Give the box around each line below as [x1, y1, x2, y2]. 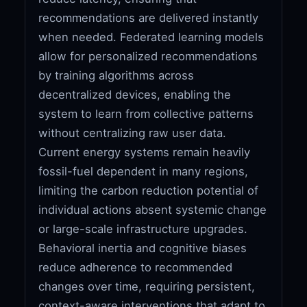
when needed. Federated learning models [38, 29, 265, 44]
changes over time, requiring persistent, [38, 279, 256, 293]
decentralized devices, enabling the [38, 87, 232, 101]
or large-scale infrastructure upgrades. [38, 221, 248, 236]
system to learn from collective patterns [38, 106, 254, 121]
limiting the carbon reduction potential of [38, 183, 259, 197]
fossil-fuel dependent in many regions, [38, 164, 249, 178]
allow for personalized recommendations [38, 49, 258, 63]
